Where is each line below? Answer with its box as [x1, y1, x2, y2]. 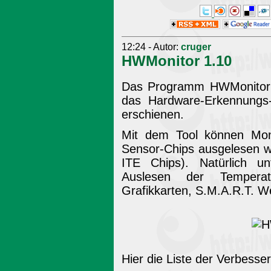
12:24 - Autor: [122, 41, 181, 52]
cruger [181, 41, 211, 52]
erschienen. [122, 107, 184, 121]
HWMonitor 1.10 [122, 52, 232, 69]
